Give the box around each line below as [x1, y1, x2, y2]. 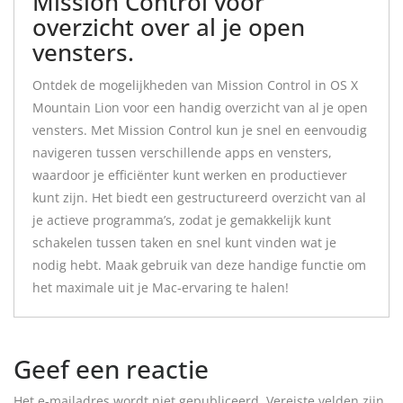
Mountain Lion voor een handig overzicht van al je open [32, 99, 368, 116]
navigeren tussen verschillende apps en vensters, [32, 144, 332, 161]
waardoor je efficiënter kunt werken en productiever [32, 166, 347, 184]
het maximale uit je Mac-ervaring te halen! [32, 279, 289, 296]
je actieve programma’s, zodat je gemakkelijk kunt [32, 211, 331, 228]
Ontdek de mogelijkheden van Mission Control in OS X [32, 76, 358, 94]
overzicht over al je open [32, 11, 305, 43]
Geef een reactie [13, 352, 209, 386]
